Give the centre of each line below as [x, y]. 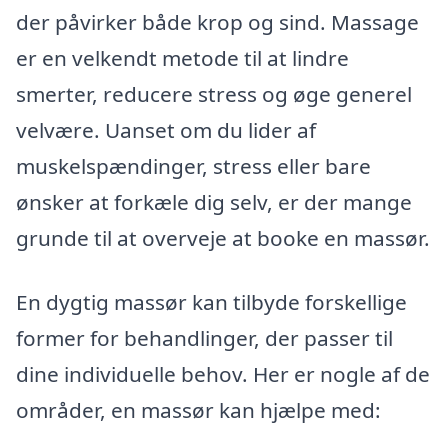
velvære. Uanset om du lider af [166, 130]
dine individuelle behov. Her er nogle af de [223, 374]
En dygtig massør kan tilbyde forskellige [211, 302]
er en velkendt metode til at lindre [182, 58]
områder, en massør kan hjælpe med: [198, 410]
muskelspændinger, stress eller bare [193, 166]
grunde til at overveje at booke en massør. [223, 238]
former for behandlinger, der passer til [204, 338]
